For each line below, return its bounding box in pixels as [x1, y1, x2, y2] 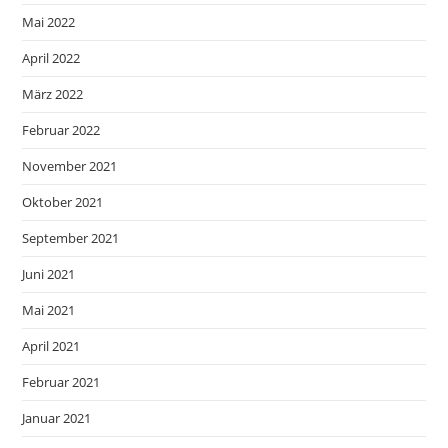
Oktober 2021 [22, 192, 104, 211]
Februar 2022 [22, 120, 101, 139]
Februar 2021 [22, 372, 101, 391]
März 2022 [22, 84, 84, 103]
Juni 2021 [22, 264, 76, 283]
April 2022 [22, 48, 81, 67]
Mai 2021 [22, 300, 76, 319]
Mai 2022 [22, 12, 76, 31]
